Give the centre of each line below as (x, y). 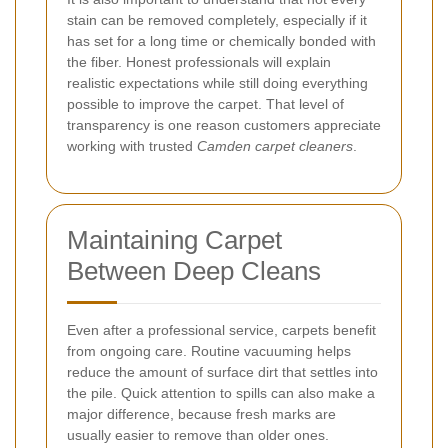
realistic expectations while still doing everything (217, 82)
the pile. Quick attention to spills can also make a (221, 392)
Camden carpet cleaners (275, 145)
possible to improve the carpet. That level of (205, 103)
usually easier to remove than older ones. (198, 434)
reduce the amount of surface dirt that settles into (222, 371)
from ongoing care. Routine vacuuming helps (209, 350)
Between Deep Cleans (194, 270)
